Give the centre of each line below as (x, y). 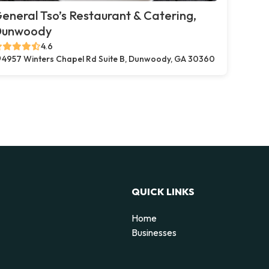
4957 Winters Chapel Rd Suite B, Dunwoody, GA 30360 (108, 59)
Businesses (154, 232)
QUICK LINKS (163, 191)
